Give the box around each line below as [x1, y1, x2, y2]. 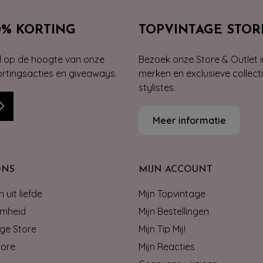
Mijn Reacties [139, 240, 195, 252]
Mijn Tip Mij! [139, 222, 186, 235]
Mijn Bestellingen [139, 205, 209, 217]
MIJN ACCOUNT [139, 164, 213, 174]
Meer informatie [152, 114, 226, 126]
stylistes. [139, 81, 176, 93]
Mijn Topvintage [139, 187, 205, 200]
